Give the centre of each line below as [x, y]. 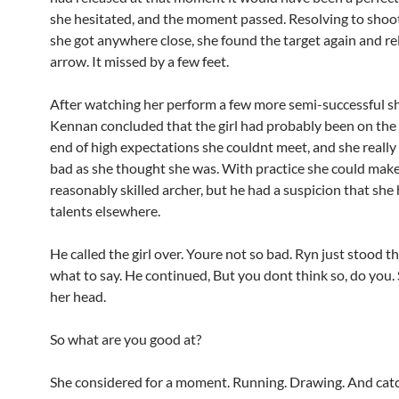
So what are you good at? [126, 339]
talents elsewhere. [105, 211]
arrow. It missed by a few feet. [139, 61]
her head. [78, 296]
